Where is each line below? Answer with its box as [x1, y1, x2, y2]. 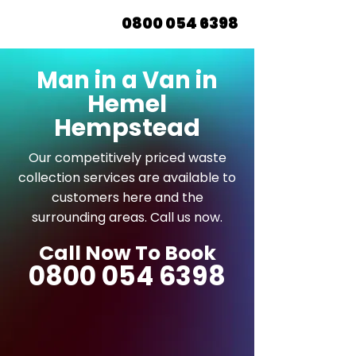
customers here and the [51, 188, 203, 207]
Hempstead [54, 111, 200, 145]
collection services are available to [18, 168, 236, 187]
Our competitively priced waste [28, 149, 226, 167]
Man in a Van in [37, 64, 218, 96]
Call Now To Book [38, 239, 216, 267]
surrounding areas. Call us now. [32, 208, 222, 226]
